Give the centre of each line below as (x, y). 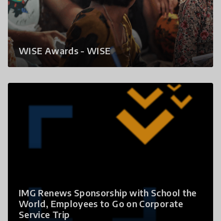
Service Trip (44, 214)
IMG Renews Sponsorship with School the (108, 192)
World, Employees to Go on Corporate (101, 203)
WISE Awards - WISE (65, 50)
